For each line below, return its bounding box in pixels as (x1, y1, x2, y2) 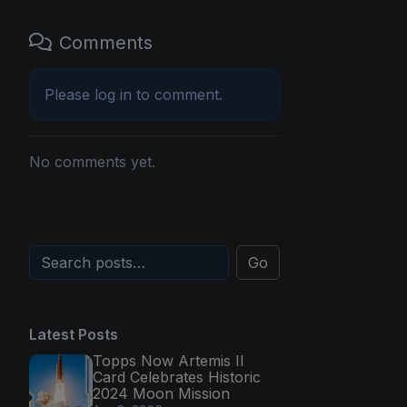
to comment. (132, 84, 223, 104)
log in (94, 84, 132, 104)
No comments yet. (29, 152, 155, 171)
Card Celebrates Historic (93, 367, 261, 386)
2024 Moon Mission (93, 383, 230, 402)
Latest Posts (29, 324, 118, 343)
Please (45, 84, 94, 104)
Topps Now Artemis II (93, 351, 244, 370)
